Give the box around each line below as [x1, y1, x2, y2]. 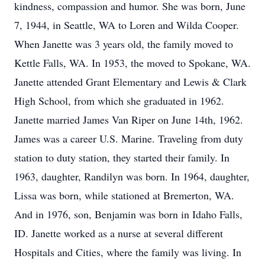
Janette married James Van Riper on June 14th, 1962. [14, 112, 243, 127]
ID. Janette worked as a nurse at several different [14, 226, 223, 240]
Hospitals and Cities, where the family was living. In [14, 245, 241, 259]
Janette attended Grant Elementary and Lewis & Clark [14, 75, 247, 89]
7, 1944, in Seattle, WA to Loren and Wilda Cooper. [14, 18, 239, 32]
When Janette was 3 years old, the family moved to [14, 37, 233, 51]
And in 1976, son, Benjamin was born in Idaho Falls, [14, 207, 243, 221]
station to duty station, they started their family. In [14, 150, 230, 164]
